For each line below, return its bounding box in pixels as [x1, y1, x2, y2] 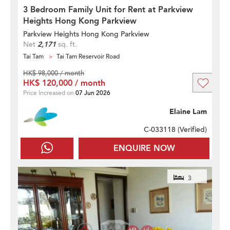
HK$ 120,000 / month [23, 77, 105, 89]
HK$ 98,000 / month [23, 68, 84, 78]
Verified [180, 124, 205, 135]
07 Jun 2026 [75, 88, 110, 97]
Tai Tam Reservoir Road [56, 52, 120, 61]
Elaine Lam [169, 106, 207, 117]
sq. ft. [56, 39, 77, 49]
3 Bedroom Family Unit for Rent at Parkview [23, 4, 193, 15]
